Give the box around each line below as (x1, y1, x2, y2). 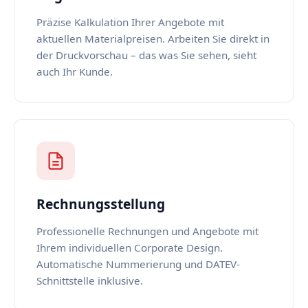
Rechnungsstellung (36, 195, 165, 213)
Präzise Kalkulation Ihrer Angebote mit (36, 15, 224, 29)
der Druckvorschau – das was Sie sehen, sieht (36, 48, 256, 62)
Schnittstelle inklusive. (36, 274, 143, 287)
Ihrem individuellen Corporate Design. (36, 241, 223, 254)
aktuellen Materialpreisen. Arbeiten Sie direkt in (36, 32, 269, 45)
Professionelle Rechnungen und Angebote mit (36, 224, 258, 238)
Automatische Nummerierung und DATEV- (36, 257, 240, 271)
